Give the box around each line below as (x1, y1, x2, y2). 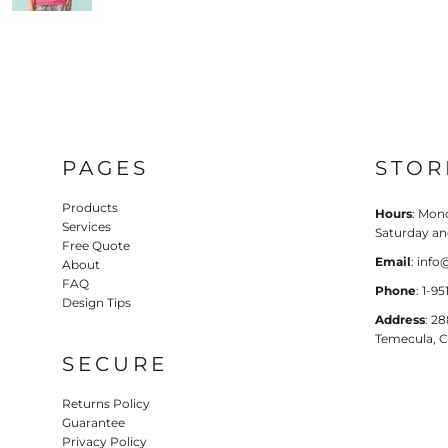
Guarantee (62, 414, 125, 430)
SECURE (62, 351, 168, 376)
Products (62, 199, 118, 215)
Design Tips (62, 294, 131, 310)
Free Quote (62, 237, 130, 253)
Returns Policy (62, 395, 150, 411)
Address (375, 311, 425, 327)
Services (62, 218, 111, 234)
